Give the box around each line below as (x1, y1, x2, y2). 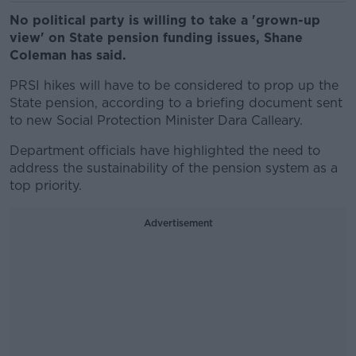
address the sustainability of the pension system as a (10, 161, 338, 176)
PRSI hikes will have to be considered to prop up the (10, 78, 339, 93)
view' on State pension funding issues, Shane (10, 30, 303, 45)
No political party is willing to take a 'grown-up (10, 13, 320, 28)
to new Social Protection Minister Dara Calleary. (10, 113, 303, 128)
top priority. (10, 178, 82, 193)
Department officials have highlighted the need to (10, 143, 320, 158)
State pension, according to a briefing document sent (10, 95, 342, 110)
